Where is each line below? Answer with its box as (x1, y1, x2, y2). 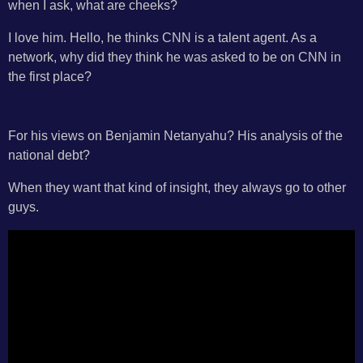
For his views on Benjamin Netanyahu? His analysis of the (8, 128, 343, 143)
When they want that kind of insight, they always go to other (8, 180, 346, 195)
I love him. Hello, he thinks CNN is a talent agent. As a (8, 30, 317, 45)
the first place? (8, 69, 92, 84)
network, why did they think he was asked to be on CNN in (8, 49, 341, 65)
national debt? (8, 147, 90, 163)
